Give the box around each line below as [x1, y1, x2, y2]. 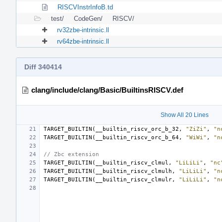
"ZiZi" [186, 125, 207, 132]
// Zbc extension [44, 151, 99, 158]
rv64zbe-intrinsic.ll [57, 37, 109, 45]
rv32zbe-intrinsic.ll [57, 26, 109, 34]
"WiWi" [186, 134, 207, 141]
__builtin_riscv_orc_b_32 [96, 125, 179, 132]
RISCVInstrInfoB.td [57, 3, 113, 11]
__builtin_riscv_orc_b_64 [96, 134, 179, 141]
